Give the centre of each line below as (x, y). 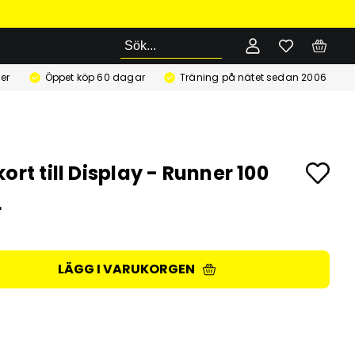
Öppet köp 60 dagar (95, 77)
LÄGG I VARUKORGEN (126, 269)
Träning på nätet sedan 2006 (253, 77)
